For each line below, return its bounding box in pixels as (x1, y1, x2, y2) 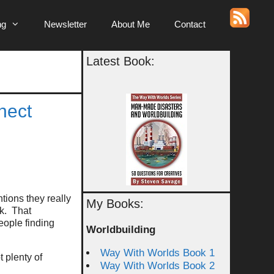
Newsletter (44, 19, 87, 29)
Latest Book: (86, 54, 155, 68)
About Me (111, 19, 150, 29)
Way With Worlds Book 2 (100, 260, 215, 272)
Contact (174, 19, 206, 29)
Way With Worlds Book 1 (100, 247, 215, 259)
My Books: (86, 197, 144, 210)
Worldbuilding (86, 224, 155, 235)
